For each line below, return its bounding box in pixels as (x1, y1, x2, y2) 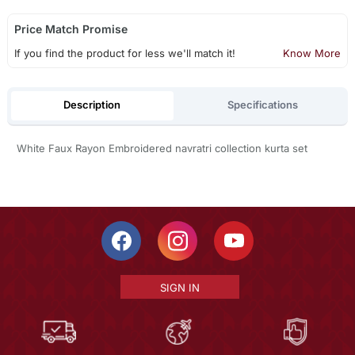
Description (63, 98, 121, 112)
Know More (283, 46, 342, 59)
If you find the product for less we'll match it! (13, 46, 235, 59)
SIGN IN (159, 281, 200, 294)
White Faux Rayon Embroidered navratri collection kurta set (16, 141, 307, 155)
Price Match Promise (13, 21, 128, 36)
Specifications (227, 98, 299, 112)
